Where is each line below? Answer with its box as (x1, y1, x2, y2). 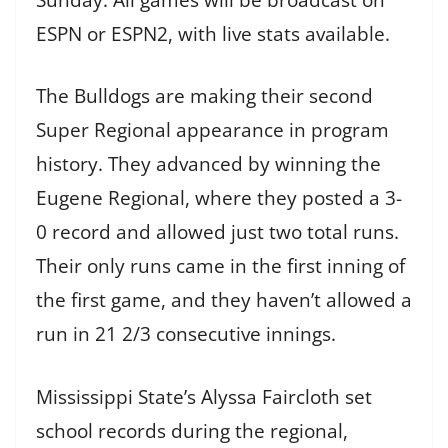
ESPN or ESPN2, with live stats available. (36, 20, 390, 47)
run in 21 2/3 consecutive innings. (36, 321, 336, 348)
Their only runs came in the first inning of (36, 253, 405, 280)
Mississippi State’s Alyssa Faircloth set (36, 383, 372, 410)
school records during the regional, (36, 417, 348, 444)
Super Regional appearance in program (36, 117, 389, 144)
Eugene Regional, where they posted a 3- (36, 185, 402, 212)
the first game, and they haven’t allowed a (36, 287, 412, 314)
